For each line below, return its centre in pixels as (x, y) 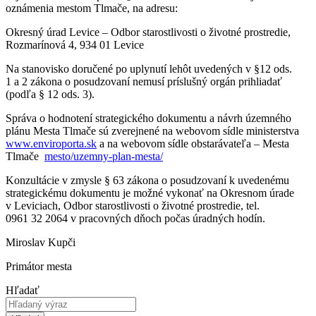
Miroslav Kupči (41, 242)
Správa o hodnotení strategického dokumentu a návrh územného (148, 118)
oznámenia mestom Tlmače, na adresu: (92, 8)
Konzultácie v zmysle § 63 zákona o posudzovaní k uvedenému (147, 180)
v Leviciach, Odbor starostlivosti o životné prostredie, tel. (133, 205)
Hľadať (23, 290)
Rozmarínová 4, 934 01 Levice (75, 44)
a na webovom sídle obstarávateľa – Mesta (193, 143)
